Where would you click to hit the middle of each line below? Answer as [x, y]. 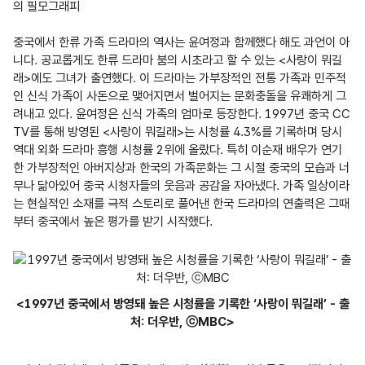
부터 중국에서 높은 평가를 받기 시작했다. [113, 221]
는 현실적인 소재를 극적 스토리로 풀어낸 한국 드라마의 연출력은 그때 [181, 203]
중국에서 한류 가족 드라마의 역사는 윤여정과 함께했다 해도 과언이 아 [181, 42]
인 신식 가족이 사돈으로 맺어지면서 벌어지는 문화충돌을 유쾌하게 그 [180, 96]
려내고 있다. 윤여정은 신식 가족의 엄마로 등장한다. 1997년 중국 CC [182, 114]
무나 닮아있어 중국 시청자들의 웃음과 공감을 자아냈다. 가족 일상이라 [181, 185]
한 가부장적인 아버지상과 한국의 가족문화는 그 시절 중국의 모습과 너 [181, 167]
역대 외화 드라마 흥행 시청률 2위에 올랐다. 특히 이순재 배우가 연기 [178, 150]
